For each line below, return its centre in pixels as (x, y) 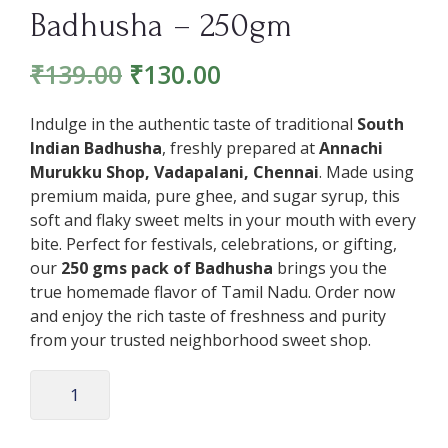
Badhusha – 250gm (161, 25)
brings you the (330, 267)
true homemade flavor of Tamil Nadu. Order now (212, 291)
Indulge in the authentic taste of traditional (193, 123)
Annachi (351, 147)
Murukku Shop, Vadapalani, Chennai (174, 171)
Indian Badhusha (96, 147)
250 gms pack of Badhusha (167, 267)
